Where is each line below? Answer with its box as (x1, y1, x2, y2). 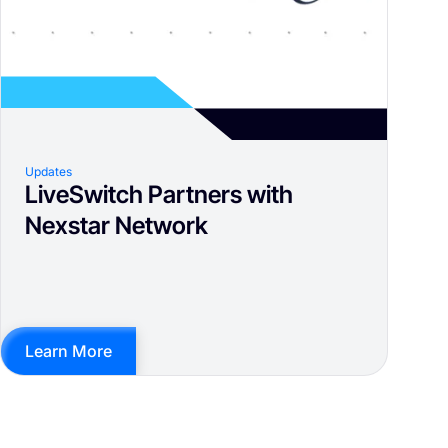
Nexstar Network (25, 211, 208, 241)
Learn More (25, 341, 112, 362)
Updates (25, 164, 72, 180)
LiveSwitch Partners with (25, 180, 293, 210)
